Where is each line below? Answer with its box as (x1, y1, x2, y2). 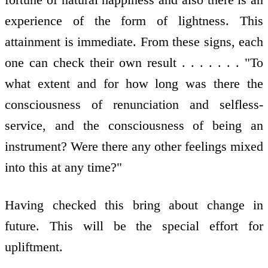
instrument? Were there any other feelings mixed (5, 139, 263, 154)
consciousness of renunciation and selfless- (5, 97, 263, 112)
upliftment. (5, 239, 63, 254)
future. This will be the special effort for (5, 218, 263, 233)
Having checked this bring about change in (5, 197, 263, 212)
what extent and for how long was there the (5, 76, 263, 92)
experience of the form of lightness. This (5, 13, 263, 29)
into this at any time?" (5, 160, 122, 175)
